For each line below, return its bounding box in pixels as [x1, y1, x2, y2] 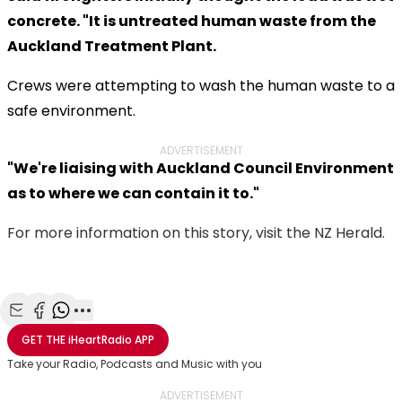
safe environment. [7, 100, 135, 121]
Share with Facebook [39, 319, 179, 340]
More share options [82, 319, 216, 340]
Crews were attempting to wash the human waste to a [7, 74, 395, 96]
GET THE [22, 331, 66, 347]
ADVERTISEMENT [159, 142, 243, 158]
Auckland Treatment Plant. [7, 35, 216, 57]
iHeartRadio [66, 331, 135, 347]
